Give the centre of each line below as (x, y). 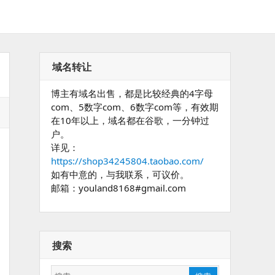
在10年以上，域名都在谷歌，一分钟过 (130, 120)
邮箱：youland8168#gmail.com (118, 188)
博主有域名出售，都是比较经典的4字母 (132, 93)
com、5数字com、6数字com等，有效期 (135, 107)
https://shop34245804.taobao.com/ (127, 161)
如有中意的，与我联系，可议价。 (120, 174)
